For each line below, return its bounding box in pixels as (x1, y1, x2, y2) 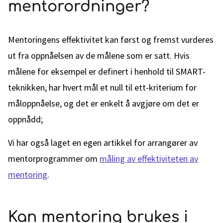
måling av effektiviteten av (100, 153, 198, 164)
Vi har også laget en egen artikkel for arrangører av (8, 137, 198, 148)
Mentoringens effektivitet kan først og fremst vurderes (8, 34, 214, 45)
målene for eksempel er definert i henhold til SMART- (8, 66, 206, 77)
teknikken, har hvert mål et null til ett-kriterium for (8, 82, 197, 93)
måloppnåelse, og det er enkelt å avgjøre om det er (8, 98, 199, 109)
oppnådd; (8, 113, 43, 125)
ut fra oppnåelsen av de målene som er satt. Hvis (8, 50, 190, 61)
